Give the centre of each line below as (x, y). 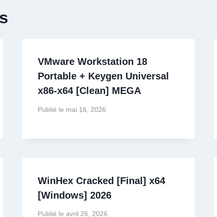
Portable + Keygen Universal (104, 76)
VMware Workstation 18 (93, 62)
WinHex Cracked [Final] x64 (102, 180)
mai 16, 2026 (86, 109)
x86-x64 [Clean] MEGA (90, 91)
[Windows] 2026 (75, 195)
